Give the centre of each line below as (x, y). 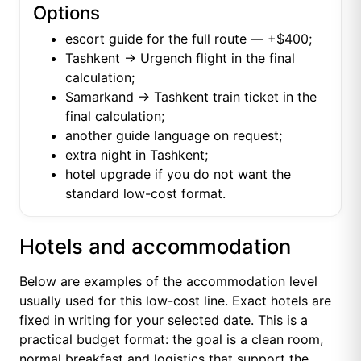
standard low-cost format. (145, 193)
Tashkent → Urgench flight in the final (180, 58)
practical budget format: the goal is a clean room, (171, 339)
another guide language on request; (174, 135)
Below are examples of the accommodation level (168, 281)
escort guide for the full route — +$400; (189, 39)
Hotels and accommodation (155, 246)
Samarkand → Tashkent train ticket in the (191, 97)
